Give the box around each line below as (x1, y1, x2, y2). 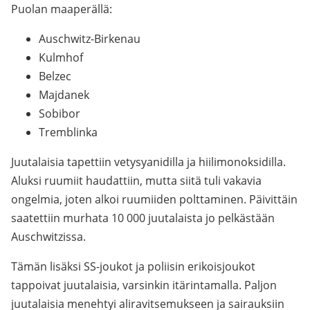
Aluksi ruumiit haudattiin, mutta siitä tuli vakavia (11, 173, 262, 188)
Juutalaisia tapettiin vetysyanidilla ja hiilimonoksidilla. (11, 154, 286, 170)
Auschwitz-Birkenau (39, 31, 140, 46)
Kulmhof (39, 50, 83, 65)
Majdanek (39, 87, 89, 102)
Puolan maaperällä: (11, 1, 112, 17)
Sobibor (39, 106, 80, 121)
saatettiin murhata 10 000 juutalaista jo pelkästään (11, 210, 275, 226)
